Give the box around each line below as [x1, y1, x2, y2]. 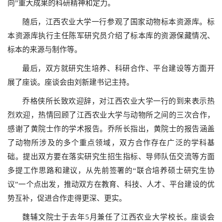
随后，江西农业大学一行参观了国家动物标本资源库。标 [22, 18, 215, 26]
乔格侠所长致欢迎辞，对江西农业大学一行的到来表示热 [22, 97, 215, 105]
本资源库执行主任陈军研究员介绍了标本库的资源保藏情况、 [7, 32, 215, 40]
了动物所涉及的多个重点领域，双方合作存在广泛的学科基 [7, 139, 215, 147]
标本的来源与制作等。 [7, 46, 82, 54]
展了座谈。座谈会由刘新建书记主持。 [7, 78, 134, 86]
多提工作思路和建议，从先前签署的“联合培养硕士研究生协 [7, 166, 215, 174]
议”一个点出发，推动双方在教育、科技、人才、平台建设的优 [7, 180, 215, 188]
